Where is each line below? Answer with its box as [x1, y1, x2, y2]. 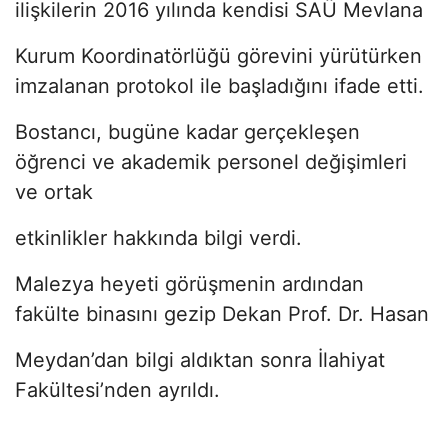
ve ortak [15, 179, 93, 204]
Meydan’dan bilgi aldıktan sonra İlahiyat [15, 347, 385, 372]
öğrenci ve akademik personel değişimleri [15, 149, 407, 174]
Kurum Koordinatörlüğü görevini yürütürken [15, 43, 422, 68]
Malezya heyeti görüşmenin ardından [15, 271, 364, 296]
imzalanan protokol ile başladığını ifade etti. [15, 73, 424, 98]
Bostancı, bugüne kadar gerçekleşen [15, 119, 360, 144]
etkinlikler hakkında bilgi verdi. [15, 225, 302, 250]
